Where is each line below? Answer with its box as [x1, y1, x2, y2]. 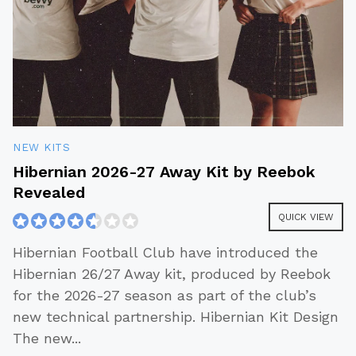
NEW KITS [13, 141, 70, 154]
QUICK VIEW [278, 211, 334, 223]
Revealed [13, 183, 85, 203]
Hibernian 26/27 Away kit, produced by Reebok [13, 265, 331, 283]
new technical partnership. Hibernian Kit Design [13, 308, 339, 326]
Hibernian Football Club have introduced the [13, 244, 318, 261]
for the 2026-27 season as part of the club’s [13, 287, 316, 304]
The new [13, 330, 72, 347]
